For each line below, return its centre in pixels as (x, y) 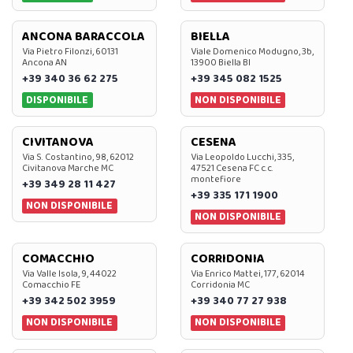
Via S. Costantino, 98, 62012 (78, 158)
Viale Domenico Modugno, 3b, (252, 51)
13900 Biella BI (220, 62)
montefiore (216, 180)
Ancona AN (45, 62)
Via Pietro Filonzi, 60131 (70, 51)
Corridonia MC (220, 285)
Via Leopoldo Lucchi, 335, (242, 158)
